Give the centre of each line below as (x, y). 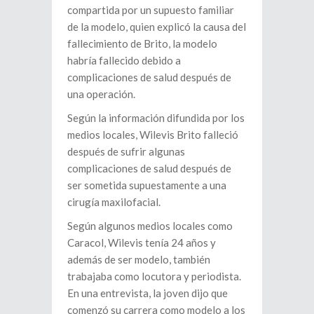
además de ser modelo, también (139, 260)
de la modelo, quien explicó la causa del (157, 27)
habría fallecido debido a (124, 61)
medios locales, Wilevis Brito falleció (153, 135)
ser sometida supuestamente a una (147, 185)
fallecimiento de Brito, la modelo (142, 44)
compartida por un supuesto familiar (151, 10)
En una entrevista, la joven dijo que (148, 293)
